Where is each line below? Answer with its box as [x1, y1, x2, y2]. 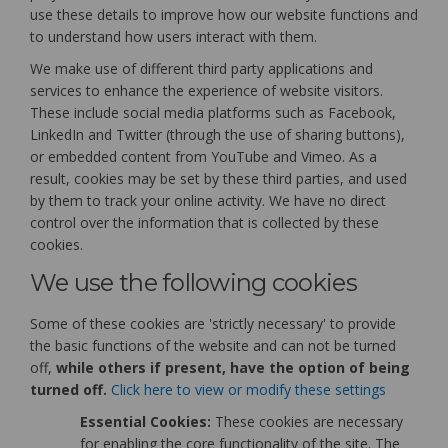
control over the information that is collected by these [30, 212, 379, 232]
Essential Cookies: [80, 412, 211, 432]
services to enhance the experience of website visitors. [30, 80, 383, 100]
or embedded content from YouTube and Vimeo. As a [30, 146, 377, 166]
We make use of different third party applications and [30, 58, 373, 78]
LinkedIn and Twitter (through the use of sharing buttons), [30, 124, 405, 144]
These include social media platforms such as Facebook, [30, 102, 396, 122]
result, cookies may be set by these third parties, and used [30, 168, 407, 188]
